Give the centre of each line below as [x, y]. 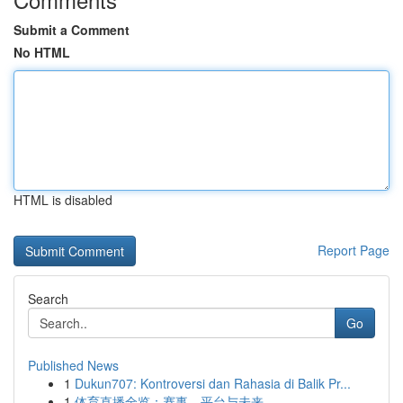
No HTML [42, 52]
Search [48, 299]
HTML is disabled [63, 200]
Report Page [354, 250]
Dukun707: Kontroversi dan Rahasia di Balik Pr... [213, 383]
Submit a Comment [72, 30]
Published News [73, 365]
